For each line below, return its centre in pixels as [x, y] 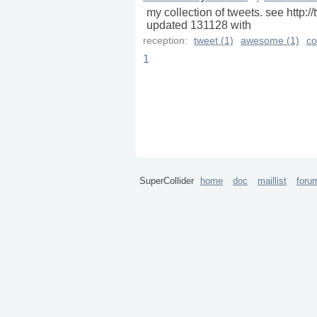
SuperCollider [168, 181]
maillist [272, 181]
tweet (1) [214, 41]
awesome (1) [270, 41]
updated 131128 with [199, 25]
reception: [167, 41]
